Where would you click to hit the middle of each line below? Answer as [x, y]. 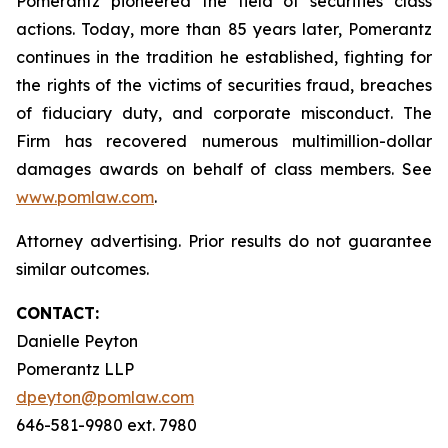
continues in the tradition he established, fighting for [224, 57]
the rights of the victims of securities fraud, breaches [224, 85]
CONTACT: [57, 313]
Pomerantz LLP [75, 369]
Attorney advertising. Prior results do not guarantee [224, 241]
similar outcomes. [82, 269]
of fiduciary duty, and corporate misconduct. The [224, 113]
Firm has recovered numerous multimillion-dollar [224, 141]
